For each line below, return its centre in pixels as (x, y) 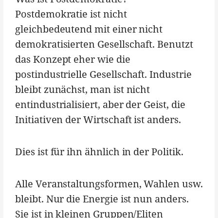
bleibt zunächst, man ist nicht (83, 90)
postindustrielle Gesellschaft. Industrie (103, 74)
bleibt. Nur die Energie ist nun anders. (102, 199)
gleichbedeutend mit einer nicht (89, 29)
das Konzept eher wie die (73, 59)
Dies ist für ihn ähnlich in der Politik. (99, 152)
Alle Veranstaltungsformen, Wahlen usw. (109, 184)
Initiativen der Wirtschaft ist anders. (98, 120)
